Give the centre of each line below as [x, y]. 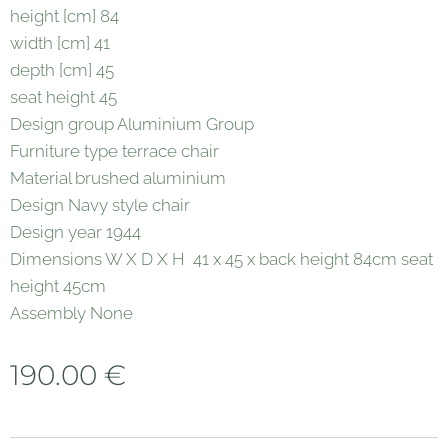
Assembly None [73, 313]
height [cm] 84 [64, 16]
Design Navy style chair [100, 205]
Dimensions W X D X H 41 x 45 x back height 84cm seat [221, 259]
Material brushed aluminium [118, 178]
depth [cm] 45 [62, 70]
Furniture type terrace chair [114, 151]
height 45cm [58, 286]
